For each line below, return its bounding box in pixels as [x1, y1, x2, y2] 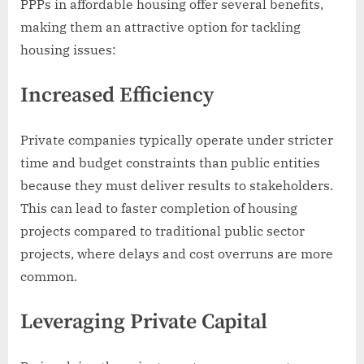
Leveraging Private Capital [20, 309, 267, 336]
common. [20, 268, 77, 285]
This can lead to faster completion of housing [20, 200, 297, 217]
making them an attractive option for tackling [20, 19, 301, 36]
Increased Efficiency [20, 82, 214, 110]
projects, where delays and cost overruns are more [20, 245, 333, 262]
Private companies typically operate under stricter [20, 132, 333, 149]
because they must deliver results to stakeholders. [20, 177, 333, 194]
